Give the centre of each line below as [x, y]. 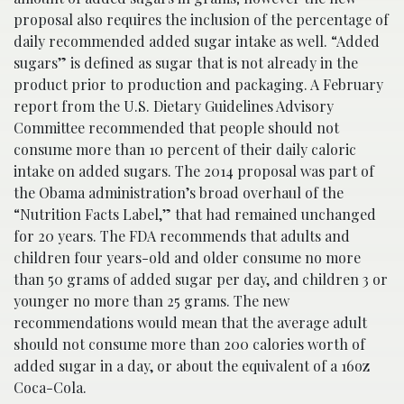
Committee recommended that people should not [176, 128]
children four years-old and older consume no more [187, 258]
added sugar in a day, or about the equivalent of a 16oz [192, 366]
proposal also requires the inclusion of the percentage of [201, 20]
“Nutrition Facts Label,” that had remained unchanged [195, 215]
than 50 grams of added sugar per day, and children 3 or [201, 280]
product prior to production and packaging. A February [198, 85]
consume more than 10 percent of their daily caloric [185, 150]
